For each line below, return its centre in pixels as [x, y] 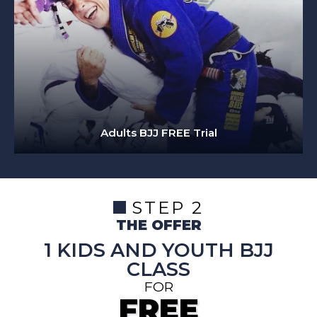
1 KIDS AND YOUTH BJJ [158, 250]
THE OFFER [158, 225]
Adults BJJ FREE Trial [158, 133]
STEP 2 [168, 208]
